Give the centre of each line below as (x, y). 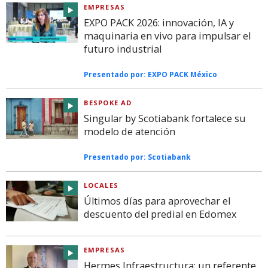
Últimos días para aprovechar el (157, 201)
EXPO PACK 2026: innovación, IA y (159, 23)
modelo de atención (130, 132)
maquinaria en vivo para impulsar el (167, 36)
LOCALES (101, 185)
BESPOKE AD (108, 103)
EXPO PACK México (182, 75)
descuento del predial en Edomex (160, 214)
